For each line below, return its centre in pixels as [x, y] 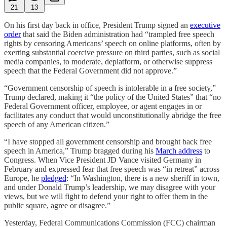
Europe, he [23, 178]
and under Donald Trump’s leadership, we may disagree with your [110, 187]
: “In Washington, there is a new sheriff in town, [143, 178]
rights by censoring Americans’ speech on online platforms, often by [112, 43]
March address [179, 150]
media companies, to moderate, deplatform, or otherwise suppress [108, 61]
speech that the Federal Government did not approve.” [90, 70]
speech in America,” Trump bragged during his [80, 150]
